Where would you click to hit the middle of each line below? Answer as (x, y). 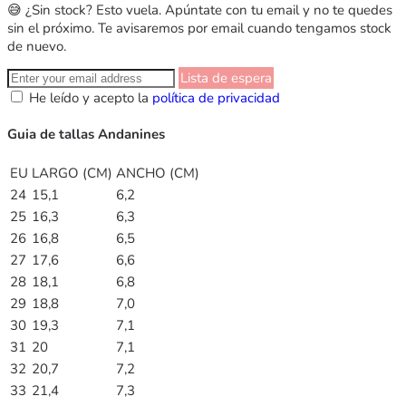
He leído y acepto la (91, 97)
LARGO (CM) (72, 173)
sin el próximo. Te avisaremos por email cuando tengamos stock (199, 28)
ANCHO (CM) (158, 173)
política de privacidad (216, 97)
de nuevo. (37, 46)
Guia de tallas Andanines (86, 134)
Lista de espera (226, 77)
